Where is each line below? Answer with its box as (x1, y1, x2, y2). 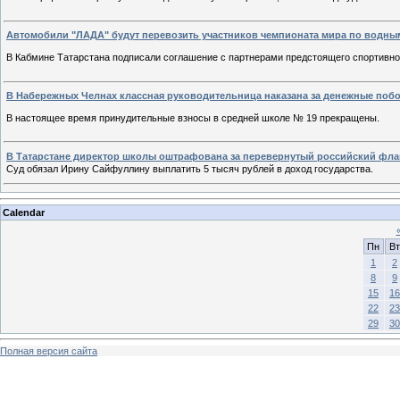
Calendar (3, 206, 45, 218)
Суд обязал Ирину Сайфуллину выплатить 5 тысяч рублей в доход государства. (6, 162, 373, 174)
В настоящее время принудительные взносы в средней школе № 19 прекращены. (6, 112, 382, 123)
